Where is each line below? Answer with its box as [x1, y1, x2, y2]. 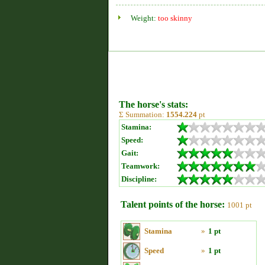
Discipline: [121, 174, 157, 183]
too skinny [158, 14, 192, 22]
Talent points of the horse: [121, 199, 225, 209]
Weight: [131, 14, 158, 22]
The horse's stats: [119, 99, 188, 109]
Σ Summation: [119, 110, 166, 119]
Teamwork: [121, 161, 160, 170]
